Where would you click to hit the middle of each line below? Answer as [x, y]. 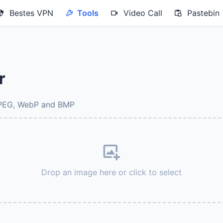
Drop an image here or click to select [111, 172]
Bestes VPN [29, 13]
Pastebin [201, 13]
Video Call [140, 13]
